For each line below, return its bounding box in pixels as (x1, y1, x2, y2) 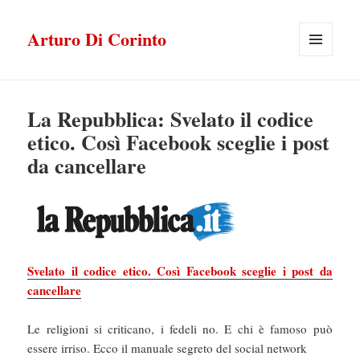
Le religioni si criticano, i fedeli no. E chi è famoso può (27, 321, 333, 337)
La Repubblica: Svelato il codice (27, 104, 314, 135)
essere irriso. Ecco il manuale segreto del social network (27, 340, 308, 357)
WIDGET (299, 83, 341, 97)
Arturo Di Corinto (27, 26, 167, 53)
